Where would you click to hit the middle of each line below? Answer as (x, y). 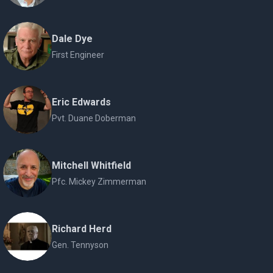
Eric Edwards (82, 102)
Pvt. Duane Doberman (94, 118)
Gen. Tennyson (80, 245)
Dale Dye (73, 39)
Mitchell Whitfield (92, 165)
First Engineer (78, 55)
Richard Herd (82, 229)
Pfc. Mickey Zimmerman (99, 182)
